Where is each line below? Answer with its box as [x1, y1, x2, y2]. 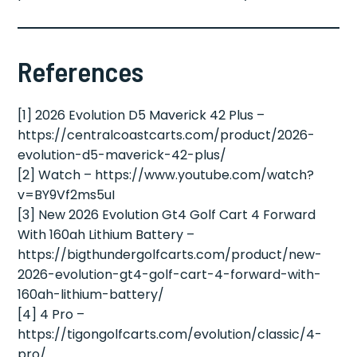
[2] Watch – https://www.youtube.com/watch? [18, 166, 315, 185]
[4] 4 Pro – [18, 305, 85, 324]
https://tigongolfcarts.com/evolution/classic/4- [18, 325, 323, 344]
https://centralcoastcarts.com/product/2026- [18, 126, 316, 145]
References [18, 54, 144, 88]
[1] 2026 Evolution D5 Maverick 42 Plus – [18, 106, 265, 125]
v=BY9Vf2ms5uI [18, 186, 116, 205]
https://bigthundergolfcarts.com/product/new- [18, 245, 323, 265]
